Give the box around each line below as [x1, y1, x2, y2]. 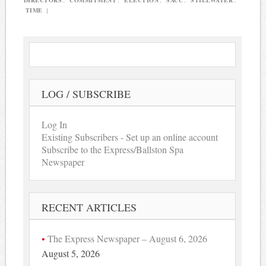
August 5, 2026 [42, 247, 100, 260]
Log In [42, 118, 68, 131]
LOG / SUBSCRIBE [42, 87, 131, 102]
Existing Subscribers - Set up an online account [42, 131, 218, 144]
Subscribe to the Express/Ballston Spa [42, 143, 184, 156]
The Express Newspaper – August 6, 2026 [47, 232, 208, 245]
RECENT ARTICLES [42, 200, 137, 215]
